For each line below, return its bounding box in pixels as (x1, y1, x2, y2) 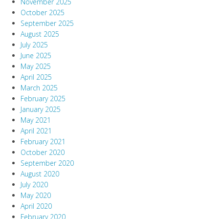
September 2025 (21, 19, 74, 28)
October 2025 (21, 8, 65, 18)
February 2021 (21, 137, 66, 147)
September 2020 (21, 158, 74, 168)
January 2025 (21, 105, 61, 114)
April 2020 (21, 201, 52, 211)
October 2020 (21, 148, 65, 157)
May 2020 (21, 191, 51, 200)
